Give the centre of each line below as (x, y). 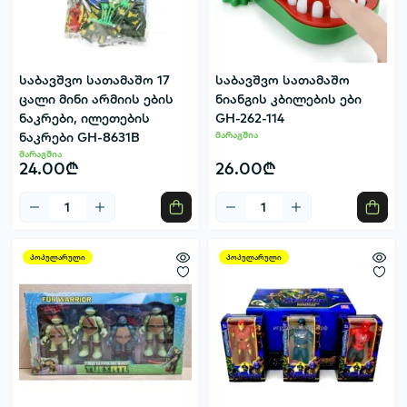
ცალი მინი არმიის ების (96, 99)
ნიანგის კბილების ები (288, 99)
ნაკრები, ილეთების (84, 119)
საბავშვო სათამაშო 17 (94, 80)
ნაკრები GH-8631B (79, 138)
